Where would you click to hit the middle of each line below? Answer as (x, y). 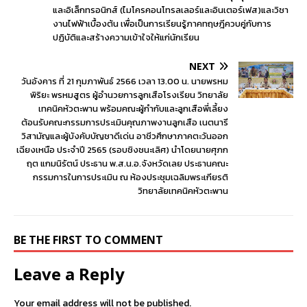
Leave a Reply (69, 273)
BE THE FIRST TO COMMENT (88, 240)
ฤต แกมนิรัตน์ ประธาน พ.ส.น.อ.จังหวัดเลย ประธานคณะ (127, 163)
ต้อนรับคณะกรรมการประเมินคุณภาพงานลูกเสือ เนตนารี (125, 122)
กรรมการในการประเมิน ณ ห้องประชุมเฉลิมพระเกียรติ (131, 177)
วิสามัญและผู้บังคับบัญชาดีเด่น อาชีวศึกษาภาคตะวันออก (125, 136)
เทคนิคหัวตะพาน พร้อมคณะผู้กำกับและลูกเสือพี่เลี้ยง (133, 108)
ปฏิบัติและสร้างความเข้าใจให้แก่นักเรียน (126, 37)
